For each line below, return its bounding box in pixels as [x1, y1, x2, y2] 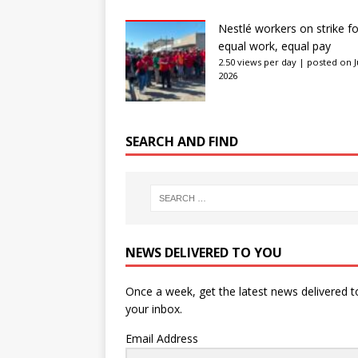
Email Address [125, 331, 198, 347]
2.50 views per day [218, 55, 296, 68]
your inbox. [125, 301, 189, 317]
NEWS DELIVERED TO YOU [125, 244, 282, 262]
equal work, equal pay [218, 38, 331, 54]
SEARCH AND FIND [125, 132, 238, 150]
